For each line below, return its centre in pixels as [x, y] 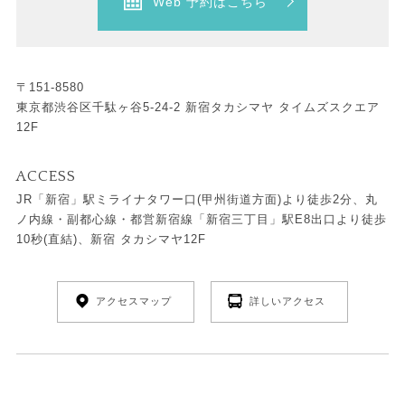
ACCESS [46, 177]
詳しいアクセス [287, 301]
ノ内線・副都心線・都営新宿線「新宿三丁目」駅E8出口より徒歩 [201, 220]
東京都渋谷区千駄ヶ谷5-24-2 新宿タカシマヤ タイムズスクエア [198, 108]
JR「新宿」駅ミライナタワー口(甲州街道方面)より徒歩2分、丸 [197, 200]
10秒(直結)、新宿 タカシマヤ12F [111, 240]
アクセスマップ [134, 301]
